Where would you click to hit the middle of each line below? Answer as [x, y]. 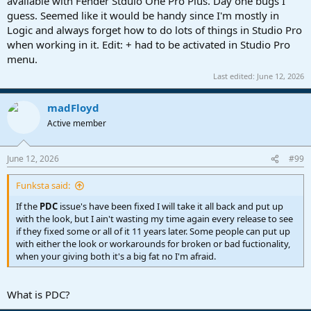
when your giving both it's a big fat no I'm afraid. [116, 257]
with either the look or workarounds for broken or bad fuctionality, [153, 244]
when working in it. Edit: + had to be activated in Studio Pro [149, 45]
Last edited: [235, 76]
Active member [77, 123]
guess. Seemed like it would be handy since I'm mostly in [143, 16]
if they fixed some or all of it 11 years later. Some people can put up [153, 232]
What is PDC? [39, 294]
